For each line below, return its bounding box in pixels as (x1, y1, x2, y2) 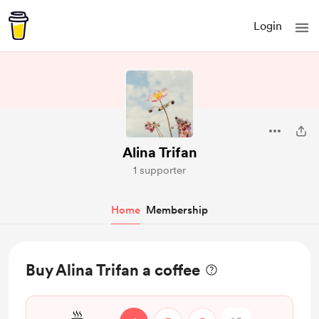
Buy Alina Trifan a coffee (26, 261, 200, 279)
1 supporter (133, 164, 186, 177)
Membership (146, 204, 208, 216)
